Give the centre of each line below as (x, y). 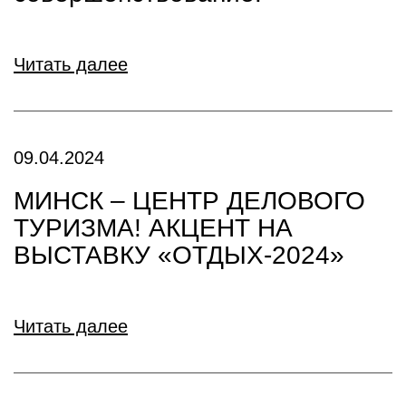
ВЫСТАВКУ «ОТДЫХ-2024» (179, 255)
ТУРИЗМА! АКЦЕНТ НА (153, 228)
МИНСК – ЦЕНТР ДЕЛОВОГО (189, 201)
